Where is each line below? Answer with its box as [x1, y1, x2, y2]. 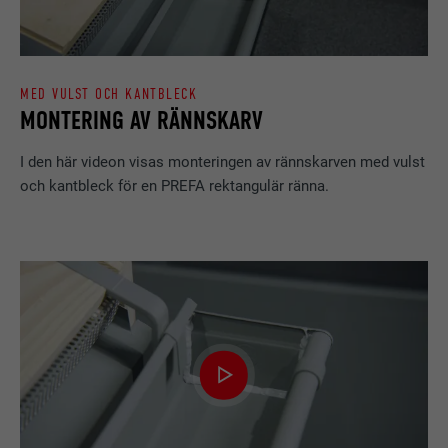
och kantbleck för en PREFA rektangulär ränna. [20, 177, 330, 196]
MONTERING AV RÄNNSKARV [20, 104, 264, 136]
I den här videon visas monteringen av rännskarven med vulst [20, 153, 426, 172]
